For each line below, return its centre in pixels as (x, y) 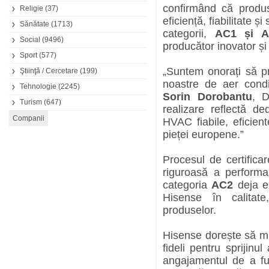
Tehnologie (38, 86)
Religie (32, 8)
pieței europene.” (203, 134)
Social (30, 40)
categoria (187, 185)
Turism (31, 102)
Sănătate (35, 24)
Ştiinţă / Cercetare (49, 71)
